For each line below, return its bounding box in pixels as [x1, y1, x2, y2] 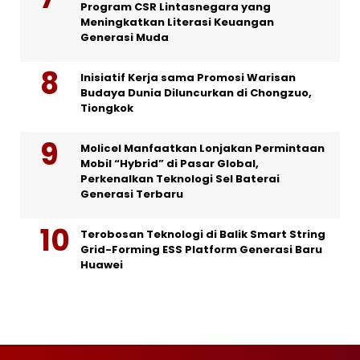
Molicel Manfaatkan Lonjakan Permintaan [80, 140, 325, 156]
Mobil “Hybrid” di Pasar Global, [80, 155, 259, 171]
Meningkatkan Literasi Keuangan [80, 14, 274, 30]
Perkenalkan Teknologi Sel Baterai [80, 170, 280, 186]
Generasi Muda [80, 29, 169, 45]
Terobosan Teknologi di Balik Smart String [80, 226, 325, 242]
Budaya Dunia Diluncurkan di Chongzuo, [80, 84, 312, 100]
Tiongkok [80, 100, 133, 116]
